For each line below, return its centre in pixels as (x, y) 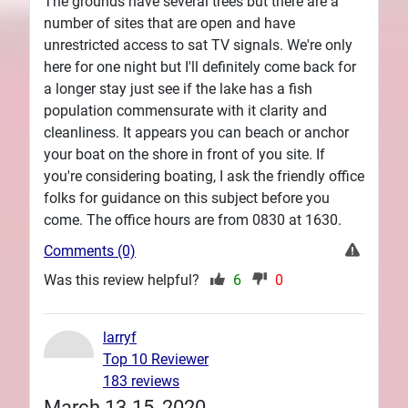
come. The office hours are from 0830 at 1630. (193, 219)
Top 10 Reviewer (156, 359)
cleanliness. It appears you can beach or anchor (196, 132)
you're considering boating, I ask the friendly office (204, 176)
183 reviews (141, 381)
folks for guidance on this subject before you (187, 198)
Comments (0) (90, 250)
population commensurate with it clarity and (185, 110)
